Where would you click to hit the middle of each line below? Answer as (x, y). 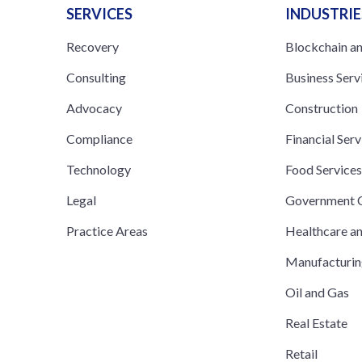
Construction (322, 107)
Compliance (99, 138)
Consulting (96, 77)
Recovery (93, 46)
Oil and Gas (318, 292)
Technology (99, 169)
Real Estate (317, 322)
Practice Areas (107, 230)
